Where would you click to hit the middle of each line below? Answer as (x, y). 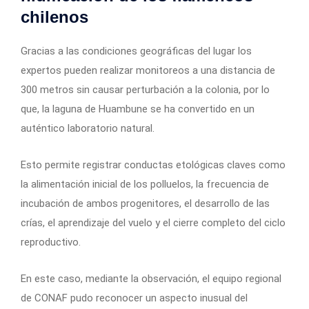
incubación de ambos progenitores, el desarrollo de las (145, 203)
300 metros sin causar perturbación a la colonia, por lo (145, 89)
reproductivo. (51, 242)
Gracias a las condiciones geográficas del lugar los (136, 51)
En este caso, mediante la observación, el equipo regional (151, 278)
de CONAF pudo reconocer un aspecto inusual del (134, 298)
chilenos (54, 17)
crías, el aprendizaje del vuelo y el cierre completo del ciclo (153, 222)
